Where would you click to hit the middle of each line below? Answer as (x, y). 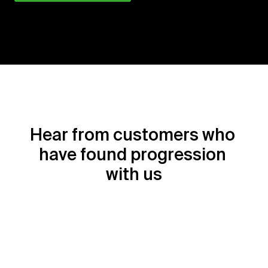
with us (134, 174)
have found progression (132, 154)
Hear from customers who (132, 134)
